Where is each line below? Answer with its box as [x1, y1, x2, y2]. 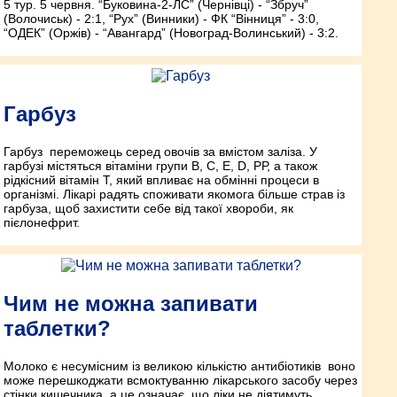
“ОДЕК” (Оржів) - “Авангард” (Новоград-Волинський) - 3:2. [4, 25, 339, 40]
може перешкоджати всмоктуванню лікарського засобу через [4, 372, 357, 387]
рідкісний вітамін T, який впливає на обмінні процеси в [4, 172, 319, 187]
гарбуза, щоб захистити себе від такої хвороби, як [4, 200, 293, 215]
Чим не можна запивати [4, 291, 258, 315]
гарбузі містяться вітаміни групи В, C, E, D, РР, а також [4, 158, 317, 173]
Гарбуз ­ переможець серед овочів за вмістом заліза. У [4, 144, 317, 159]
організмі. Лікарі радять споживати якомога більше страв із [4, 186, 345, 201]
